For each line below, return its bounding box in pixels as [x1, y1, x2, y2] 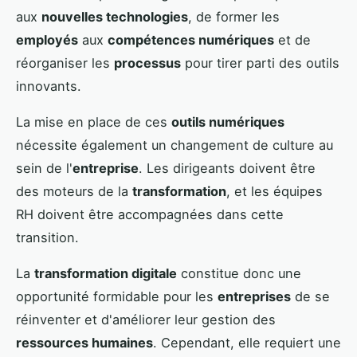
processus [114, 54, 181, 71]
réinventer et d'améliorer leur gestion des [16, 311, 276, 328]
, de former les [188, 8, 280, 25]
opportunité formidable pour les [16, 288, 218, 304]
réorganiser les [16, 54, 114, 71]
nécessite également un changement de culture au [16, 136, 333, 153]
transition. [16, 229, 79, 245]
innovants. [16, 77, 81, 94]
